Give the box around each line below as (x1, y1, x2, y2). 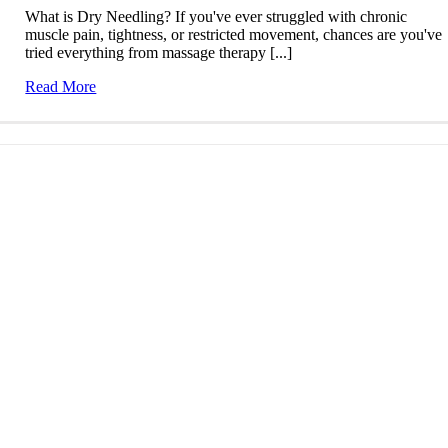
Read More (25, 77, 97, 95)
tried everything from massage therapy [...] (25, 43, 293, 61)
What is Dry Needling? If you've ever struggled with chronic (25, 7, 408, 25)
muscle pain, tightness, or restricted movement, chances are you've (25, 25, 443, 43)
